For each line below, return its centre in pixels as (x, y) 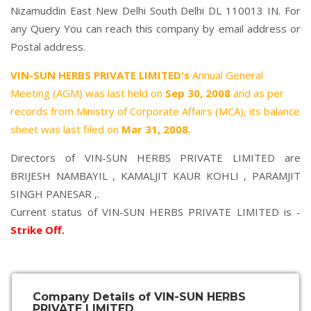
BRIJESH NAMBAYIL (59, 176)
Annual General (226, 75)
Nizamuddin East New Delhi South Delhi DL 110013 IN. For (155, 10)
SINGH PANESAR (51, 194)
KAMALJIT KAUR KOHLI (179, 176)
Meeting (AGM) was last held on (88, 93)
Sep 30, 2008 (199, 93)
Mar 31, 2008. (156, 129)
